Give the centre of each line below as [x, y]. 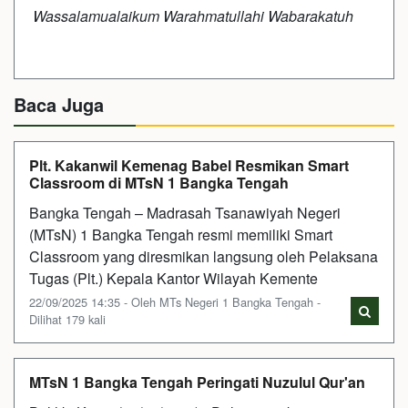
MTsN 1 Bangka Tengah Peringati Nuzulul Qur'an [197, 382]
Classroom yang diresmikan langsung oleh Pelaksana [204, 256]
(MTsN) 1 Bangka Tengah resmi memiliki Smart [181, 235]
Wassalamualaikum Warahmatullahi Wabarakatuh [193, 16]
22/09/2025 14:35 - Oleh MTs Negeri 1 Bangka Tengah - [175, 302]
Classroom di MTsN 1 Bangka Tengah [159, 183]
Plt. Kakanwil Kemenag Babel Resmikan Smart [189, 165]
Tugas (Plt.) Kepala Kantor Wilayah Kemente [173, 278]
